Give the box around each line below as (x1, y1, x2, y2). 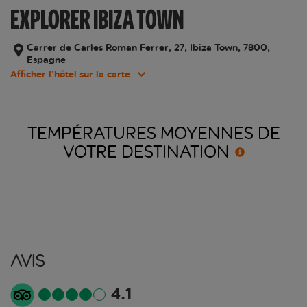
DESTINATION (121, 141, 230, 162)
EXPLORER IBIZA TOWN (10, 2, 184, 37)
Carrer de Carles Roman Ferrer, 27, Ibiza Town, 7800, (27, 41, 271, 55)
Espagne (27, 53, 66, 67)
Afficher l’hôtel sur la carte (10, 68, 130, 82)
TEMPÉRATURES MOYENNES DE (27, 123, 280, 144)
